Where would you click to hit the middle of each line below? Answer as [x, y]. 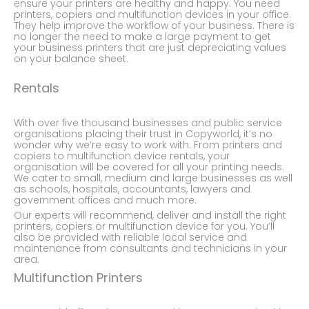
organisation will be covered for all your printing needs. [149, 167]
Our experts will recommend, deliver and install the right [150, 215]
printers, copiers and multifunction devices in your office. [152, 14]
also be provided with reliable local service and [130, 237]
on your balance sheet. [72, 58]
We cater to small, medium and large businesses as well [153, 178]
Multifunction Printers [80, 277]
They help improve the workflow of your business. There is [154, 25]
